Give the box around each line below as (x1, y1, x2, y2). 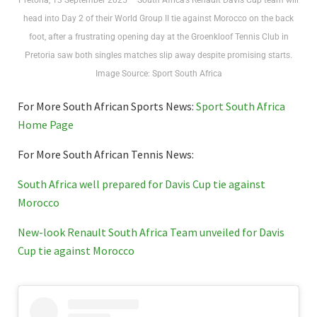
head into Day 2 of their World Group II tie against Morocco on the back (23, 13, 294, 24)
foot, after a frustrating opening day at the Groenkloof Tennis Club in (28, 32, 289, 42)
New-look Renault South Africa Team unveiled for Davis (18, 225, 284, 240)
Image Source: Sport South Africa (95, 69, 222, 79)
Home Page (18, 117, 74, 132)
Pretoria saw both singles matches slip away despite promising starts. (25, 50, 292, 61)
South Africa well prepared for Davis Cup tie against (18, 177, 265, 192)
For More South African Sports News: (18, 99, 196, 114)
